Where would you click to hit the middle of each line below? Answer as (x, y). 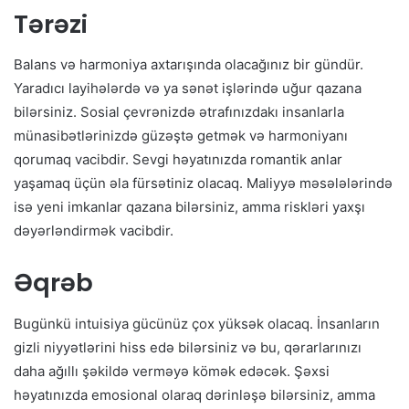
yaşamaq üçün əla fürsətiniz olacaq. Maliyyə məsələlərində (203, 184)
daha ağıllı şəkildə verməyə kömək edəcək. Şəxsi (172, 371)
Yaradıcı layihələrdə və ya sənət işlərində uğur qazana (188, 89)
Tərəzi (51, 24)
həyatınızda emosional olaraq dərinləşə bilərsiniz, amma (194, 394)
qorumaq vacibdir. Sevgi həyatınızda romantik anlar (178, 160)
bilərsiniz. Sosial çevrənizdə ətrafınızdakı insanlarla (179, 112)
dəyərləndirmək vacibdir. (94, 231)
